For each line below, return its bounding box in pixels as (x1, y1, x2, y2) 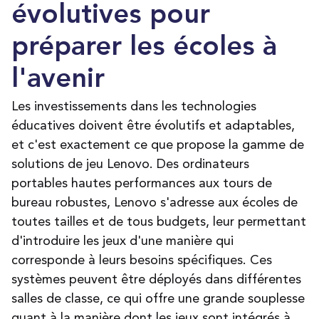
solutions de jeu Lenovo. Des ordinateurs (11, 156, 249, 172)
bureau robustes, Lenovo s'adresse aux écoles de (11, 194, 298, 210)
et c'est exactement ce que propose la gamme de (11, 137, 304, 152)
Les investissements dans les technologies (11, 98, 256, 114)
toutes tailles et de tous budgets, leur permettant (11, 214, 306, 229)
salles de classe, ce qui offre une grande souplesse (11, 291, 305, 306)
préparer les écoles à (11, 34, 277, 62)
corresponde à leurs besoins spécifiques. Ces (11, 252, 272, 268)
